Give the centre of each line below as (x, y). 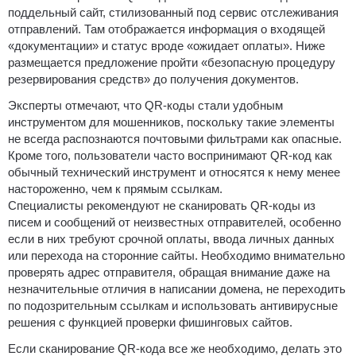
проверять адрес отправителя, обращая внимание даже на (169, 272)
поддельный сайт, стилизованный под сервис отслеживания (173, 12)
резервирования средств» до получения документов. (153, 79)
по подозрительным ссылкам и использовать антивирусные (173, 305)
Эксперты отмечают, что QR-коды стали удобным (145, 105)
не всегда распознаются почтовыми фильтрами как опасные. (175, 138)
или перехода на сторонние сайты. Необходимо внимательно (176, 255)
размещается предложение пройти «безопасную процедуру (172, 62)
